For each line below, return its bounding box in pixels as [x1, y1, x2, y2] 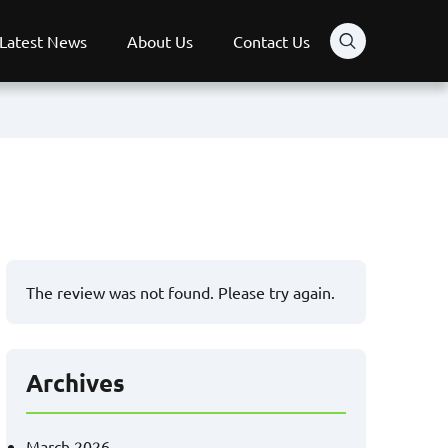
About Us [127, 31, 193, 51]
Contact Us [233, 31, 310, 51]
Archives [26, 367, 125, 399]
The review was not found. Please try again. [26, 282, 335, 303]
